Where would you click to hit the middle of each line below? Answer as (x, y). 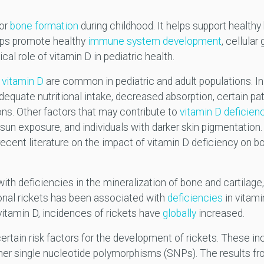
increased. (222, 214)
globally (179, 214)
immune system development (154, 42)
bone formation (44, 26)
